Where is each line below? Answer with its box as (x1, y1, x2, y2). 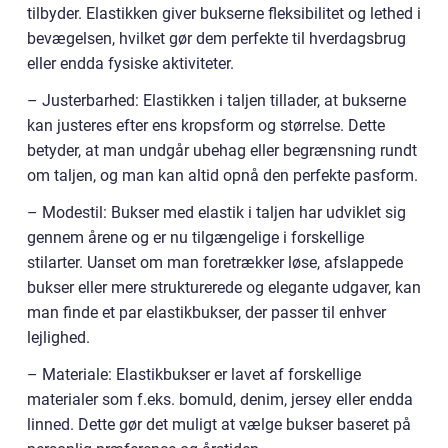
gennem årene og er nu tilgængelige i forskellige (27, 228, 364, 247)
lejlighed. (27, 328, 90, 347)
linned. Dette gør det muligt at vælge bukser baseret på (27, 415, 411, 434)
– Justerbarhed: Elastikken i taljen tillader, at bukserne (27, 91, 406, 110)
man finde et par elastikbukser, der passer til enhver (27, 303, 386, 322)
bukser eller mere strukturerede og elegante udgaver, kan (27, 278, 421, 297)
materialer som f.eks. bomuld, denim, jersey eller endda (27, 390, 413, 409)
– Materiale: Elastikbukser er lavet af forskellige (27, 365, 361, 384)
